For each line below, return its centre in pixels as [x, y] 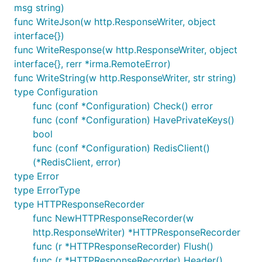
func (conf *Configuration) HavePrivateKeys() [134, 120]
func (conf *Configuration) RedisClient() [121, 148]
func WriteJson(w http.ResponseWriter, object [115, 22]
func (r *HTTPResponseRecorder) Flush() [123, 246]
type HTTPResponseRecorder [79, 204]
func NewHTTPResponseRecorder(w [113, 218]
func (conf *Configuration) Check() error [123, 106]
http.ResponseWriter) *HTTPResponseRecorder [137, 232]
